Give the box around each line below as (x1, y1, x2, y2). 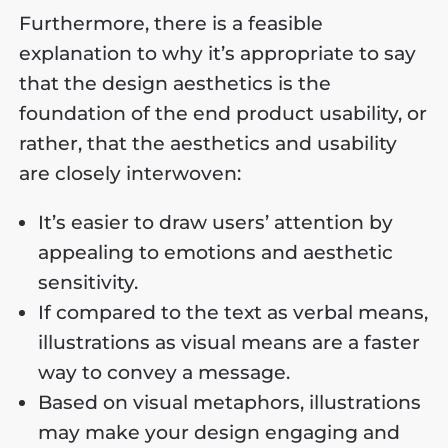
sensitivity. (38, 270, 139, 294)
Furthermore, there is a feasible (19, 11, 324, 35)
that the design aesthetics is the (19, 71, 332, 95)
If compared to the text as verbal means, (38, 300, 429, 324)
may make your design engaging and (38, 420, 401, 444)
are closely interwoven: (19, 161, 242, 185)
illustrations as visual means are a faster (38, 330, 421, 354)
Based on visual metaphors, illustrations (38, 390, 422, 414)
